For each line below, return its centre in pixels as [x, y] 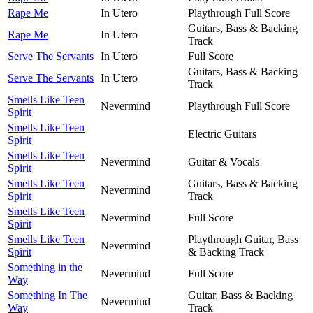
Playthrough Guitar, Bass [243, 239]
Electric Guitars [222, 133]
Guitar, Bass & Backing [240, 295]
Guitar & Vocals [224, 161]
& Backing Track [226, 252]
